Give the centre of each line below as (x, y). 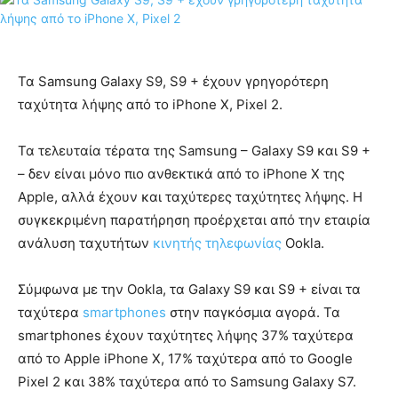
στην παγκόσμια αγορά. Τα (253, 313)
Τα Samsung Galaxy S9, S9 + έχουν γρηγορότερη (173, 82)
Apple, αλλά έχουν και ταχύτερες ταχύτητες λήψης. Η (190, 197)
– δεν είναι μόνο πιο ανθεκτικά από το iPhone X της (181, 174)
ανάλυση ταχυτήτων (85, 243)
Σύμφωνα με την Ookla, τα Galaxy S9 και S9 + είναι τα (189, 290)
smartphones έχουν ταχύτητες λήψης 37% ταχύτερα (186, 336)
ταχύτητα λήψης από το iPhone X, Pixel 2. (150, 105)
